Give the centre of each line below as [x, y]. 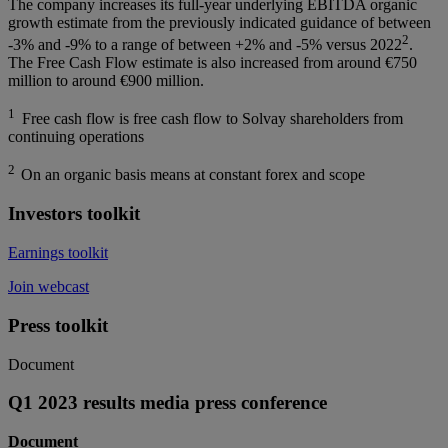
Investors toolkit [74, 214]
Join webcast [48, 287]
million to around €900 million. [106, 80]
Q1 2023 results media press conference [167, 403]
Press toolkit [58, 325]
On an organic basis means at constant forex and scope [193, 175]
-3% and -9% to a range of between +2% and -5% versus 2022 [205, 44]
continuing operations [76, 137]
